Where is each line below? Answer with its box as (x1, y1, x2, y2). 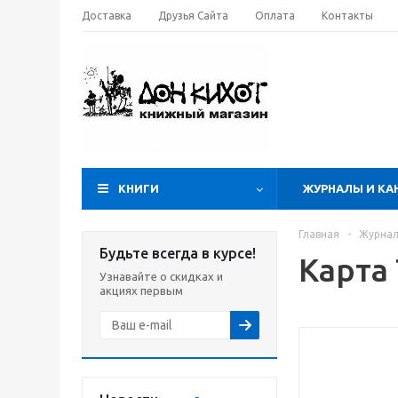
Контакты (322, 10, 373, 21)
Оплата (255, 10, 295, 21)
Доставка (82, 10, 131, 21)
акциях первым (99, 284, 183, 297)
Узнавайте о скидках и (99, 270, 223, 283)
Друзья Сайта (158, 10, 228, 21)
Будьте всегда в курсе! (99, 245, 256, 261)
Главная (298, 228, 339, 240)
